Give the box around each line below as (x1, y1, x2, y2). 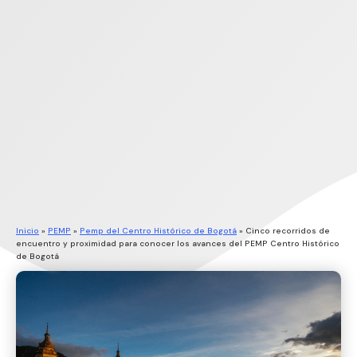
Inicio (16, 225, 39, 236)
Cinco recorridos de (245, 225, 330, 236)
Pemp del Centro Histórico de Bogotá (80, 225, 237, 236)
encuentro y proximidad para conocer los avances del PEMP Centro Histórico (16, 237, 339, 249)
